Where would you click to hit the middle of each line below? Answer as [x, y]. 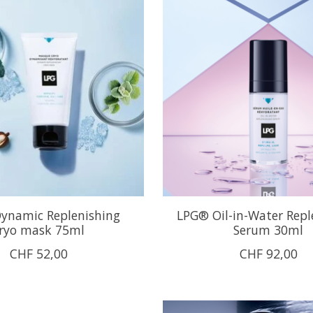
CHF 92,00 [268, 253]
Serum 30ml [269, 230]
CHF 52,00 [38, 253]
